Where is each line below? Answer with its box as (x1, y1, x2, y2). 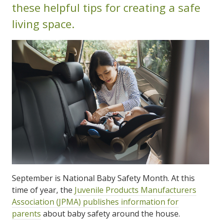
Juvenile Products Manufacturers (74, 184, 196, 195)
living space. (12, 16, 74, 31)
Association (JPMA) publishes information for (12, 196, 179, 207)
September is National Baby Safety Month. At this (12, 172, 195, 184)
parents (12, 208, 41, 219)
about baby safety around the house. (41, 208, 180, 219)
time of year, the (12, 184, 74, 195)
